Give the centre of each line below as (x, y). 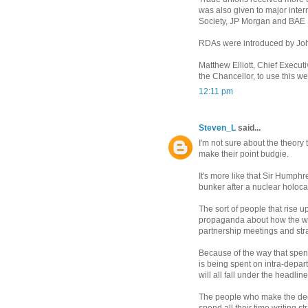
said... (248, 128)
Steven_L (217, 128)
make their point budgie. (244, 154)
